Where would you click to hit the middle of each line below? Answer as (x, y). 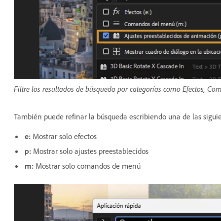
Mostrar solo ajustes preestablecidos (90, 151)
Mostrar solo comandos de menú (87, 166)
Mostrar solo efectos (64, 136)
